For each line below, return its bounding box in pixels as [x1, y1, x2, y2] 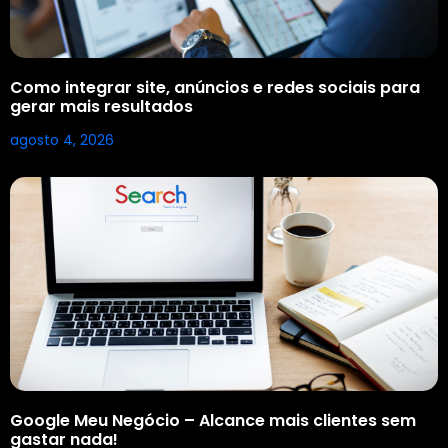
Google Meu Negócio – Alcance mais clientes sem [10, 408, 416, 432]
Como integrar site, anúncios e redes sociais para [10, 75, 420, 99]
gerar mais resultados [10, 94, 193, 118]
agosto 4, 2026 [10, 129, 114, 150]
